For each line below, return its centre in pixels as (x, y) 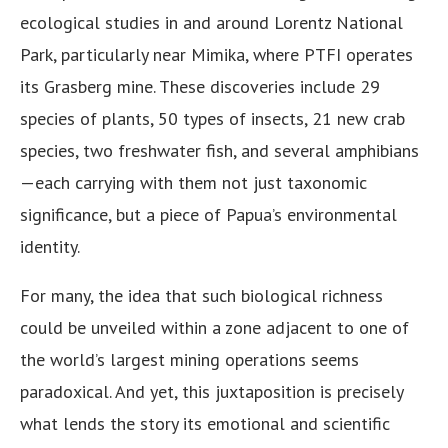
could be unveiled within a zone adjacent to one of (214, 328)
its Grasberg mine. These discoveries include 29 (200, 87)
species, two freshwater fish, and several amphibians (219, 151)
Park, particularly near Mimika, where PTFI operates (216, 55)
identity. (50, 247)
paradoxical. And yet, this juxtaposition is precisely (211, 392)
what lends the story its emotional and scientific (205, 424)
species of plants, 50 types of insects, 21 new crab (212, 119)
